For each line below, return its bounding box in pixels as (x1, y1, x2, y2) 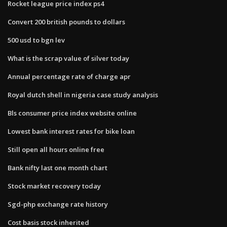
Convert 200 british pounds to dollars (8, 17, 125, 26)
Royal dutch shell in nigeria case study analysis (8, 90, 158, 99)
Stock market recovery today (8, 181, 101, 191)
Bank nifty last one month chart (8, 163, 107, 172)
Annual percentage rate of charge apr (8, 71, 131, 81)
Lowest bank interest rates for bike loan (8, 126, 135, 136)
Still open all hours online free (8, 144, 104, 154)
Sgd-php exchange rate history (8, 199, 108, 209)
